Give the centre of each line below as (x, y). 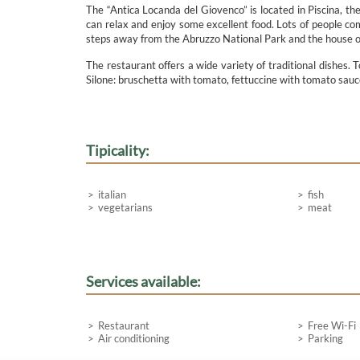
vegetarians (125, 207)
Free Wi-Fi (332, 325)
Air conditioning (134, 338)
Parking (326, 338)
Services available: (143, 281)
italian (112, 194)
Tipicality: (118, 150)
